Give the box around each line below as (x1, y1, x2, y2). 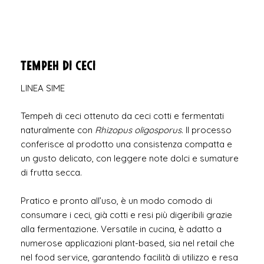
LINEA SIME (20, 82, 65, 94)
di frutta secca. (20, 166, 82, 178)
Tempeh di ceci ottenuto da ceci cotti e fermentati (20, 110, 224, 121)
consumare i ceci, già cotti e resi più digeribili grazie (20, 209, 232, 220)
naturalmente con (20, 124, 95, 136)
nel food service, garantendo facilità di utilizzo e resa (20, 251, 238, 263)
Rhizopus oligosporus (94, 124, 181, 136)
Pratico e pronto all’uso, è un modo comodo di (20, 194, 212, 206)
